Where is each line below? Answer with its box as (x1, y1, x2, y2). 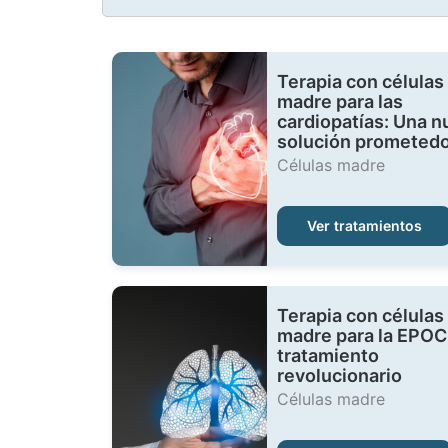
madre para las (277, 91, 403, 112)
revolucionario (277, 365, 402, 386)
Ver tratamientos (307, 217, 422, 234)
